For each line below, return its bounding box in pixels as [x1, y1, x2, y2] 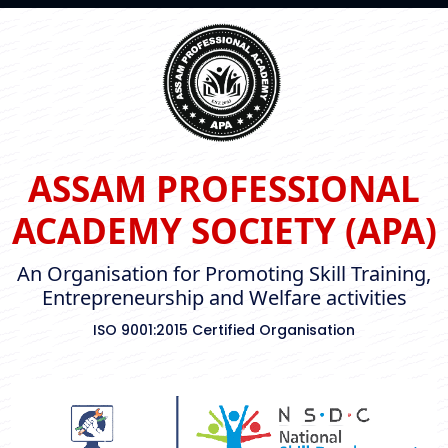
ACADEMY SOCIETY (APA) [11, 207, 437, 254]
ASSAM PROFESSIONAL [28, 165, 420, 212]
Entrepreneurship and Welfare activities [41, 284, 407, 311]
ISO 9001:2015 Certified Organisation [93, 320, 355, 340]
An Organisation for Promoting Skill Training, [17, 260, 431, 287]
